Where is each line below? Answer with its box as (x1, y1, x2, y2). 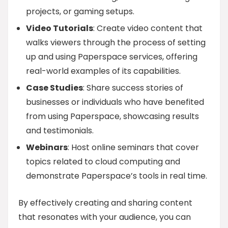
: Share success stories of (83, 82, 183, 94)
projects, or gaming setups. (26, 6, 134, 17)
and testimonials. (26, 125, 94, 136)
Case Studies (26, 82, 83, 94)
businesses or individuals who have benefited (26, 96, 204, 108)
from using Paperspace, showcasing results (26, 110, 199, 122)
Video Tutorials (26, 22, 93, 34)
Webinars (26, 141, 68, 153)
